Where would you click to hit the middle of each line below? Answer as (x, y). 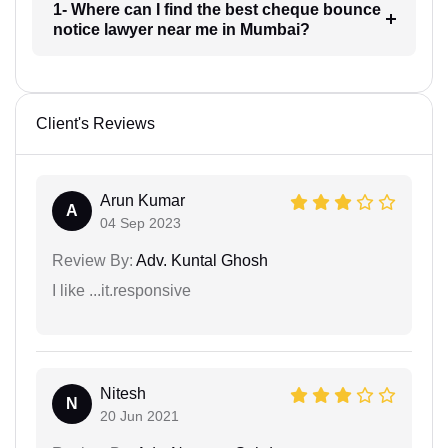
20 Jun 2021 (139, 415)
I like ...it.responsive (121, 290)
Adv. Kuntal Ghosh (200, 260)
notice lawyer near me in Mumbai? (181, 29)
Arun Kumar (142, 200)
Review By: (92, 260)
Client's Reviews (95, 123)
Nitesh (123, 393)
